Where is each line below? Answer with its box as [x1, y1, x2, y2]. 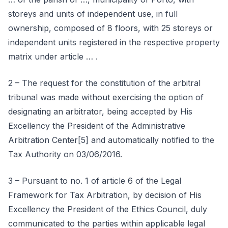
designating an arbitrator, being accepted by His [8, 106, 192, 117]
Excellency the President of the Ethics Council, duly [8, 204, 207, 214]
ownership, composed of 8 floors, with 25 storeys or [8, 23, 213, 33]
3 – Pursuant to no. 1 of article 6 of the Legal [8, 176, 181, 186]
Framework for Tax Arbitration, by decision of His [8, 190, 202, 200]
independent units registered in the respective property [8, 37, 220, 47]
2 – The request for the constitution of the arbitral [8, 78, 201, 88]
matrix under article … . [8, 51, 98, 62]
